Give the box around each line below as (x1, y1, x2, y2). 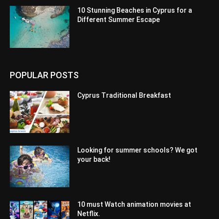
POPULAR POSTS (10, 69, 79, 80)
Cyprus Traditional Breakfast (77, 91, 172, 99)
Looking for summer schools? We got (77, 146, 198, 154)
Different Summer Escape (77, 16, 160, 24)
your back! (77, 155, 111, 163)
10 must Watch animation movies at (77, 200, 192, 209)
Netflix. (77, 210, 105, 218)
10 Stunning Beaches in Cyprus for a (77, 6, 193, 15)
